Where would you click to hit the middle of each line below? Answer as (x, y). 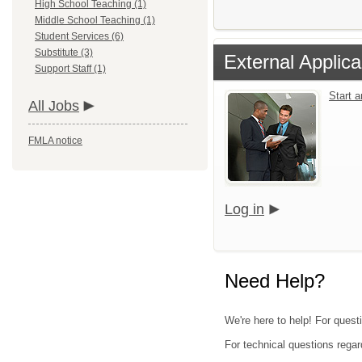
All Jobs (54, 106)
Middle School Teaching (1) (95, 20)
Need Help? (275, 281)
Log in (244, 209)
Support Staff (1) (70, 69)
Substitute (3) (64, 53)
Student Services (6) (79, 36)
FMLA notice (55, 141)
